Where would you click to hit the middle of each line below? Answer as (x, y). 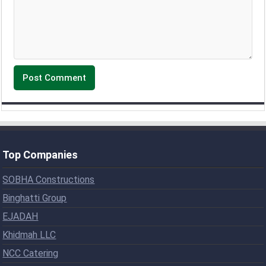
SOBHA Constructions (49, 179)
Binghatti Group (35, 198)
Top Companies (40, 154)
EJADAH (20, 216)
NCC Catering (31, 253)
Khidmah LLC (29, 235)
